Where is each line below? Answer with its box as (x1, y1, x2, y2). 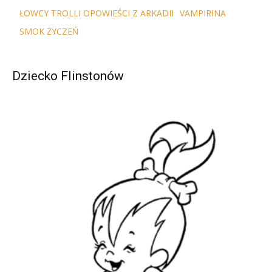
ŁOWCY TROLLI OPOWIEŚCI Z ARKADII (19, 7, 174, 19)
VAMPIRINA (180, 7, 226, 19)
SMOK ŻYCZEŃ (19, 25, 79, 37)
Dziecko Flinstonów (12, 68, 124, 83)
